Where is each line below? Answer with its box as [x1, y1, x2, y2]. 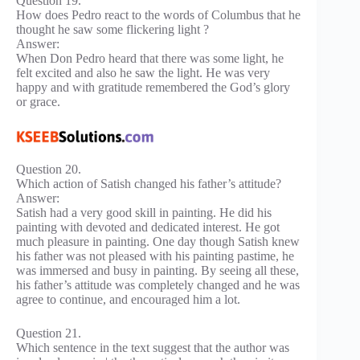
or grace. [16, 94, 60, 108]
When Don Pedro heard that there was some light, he [16, 51, 284, 65]
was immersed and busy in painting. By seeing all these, [16, 264, 299, 278]
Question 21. [16, 326, 81, 341]
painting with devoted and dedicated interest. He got [16, 220, 280, 235]
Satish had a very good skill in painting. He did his [16, 206, 272, 220]
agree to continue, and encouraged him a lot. [16, 292, 240, 307]
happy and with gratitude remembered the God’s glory [16, 80, 290, 94]
